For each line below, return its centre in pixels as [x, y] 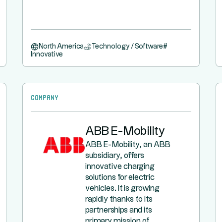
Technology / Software [128, 47]
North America [61, 47]
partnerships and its [119, 210]
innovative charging [120, 167]
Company [45, 97]
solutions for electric [120, 178]
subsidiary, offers [115, 156]
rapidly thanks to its [119, 199]
